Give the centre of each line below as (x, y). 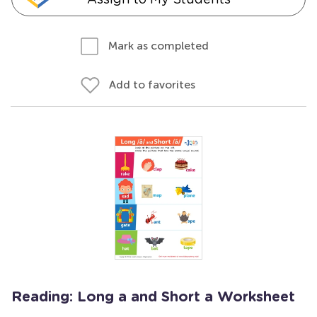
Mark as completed (158, 46)
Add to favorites (152, 85)
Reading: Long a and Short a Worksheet (153, 297)
